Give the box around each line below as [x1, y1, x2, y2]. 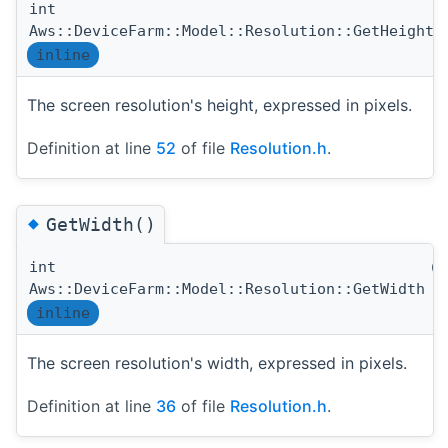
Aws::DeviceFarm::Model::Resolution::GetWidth [29, 280, 425, 299]
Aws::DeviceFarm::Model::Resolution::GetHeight [29, 21, 434, 40]
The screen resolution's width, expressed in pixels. [27, 353, 407, 374]
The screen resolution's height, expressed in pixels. [27, 94, 412, 115]
